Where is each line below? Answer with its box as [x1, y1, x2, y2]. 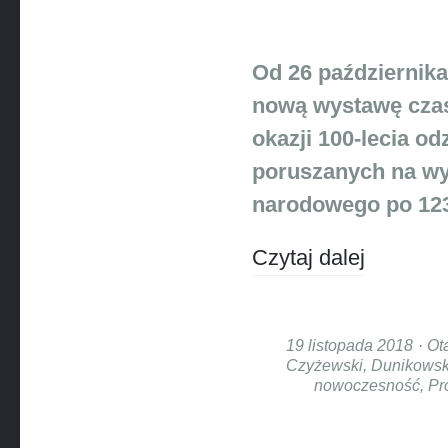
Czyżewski [286, 356, 363, 374]
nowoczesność [313, 376, 420, 394]
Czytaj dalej [252, 245, 365, 270]
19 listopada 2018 [285, 336, 413, 354]
